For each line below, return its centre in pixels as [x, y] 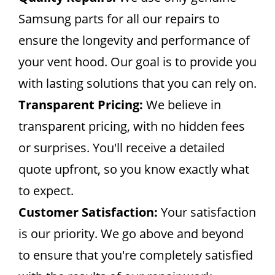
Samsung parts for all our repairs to [119, 19]
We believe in [182, 105]
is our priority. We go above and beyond [131, 234]
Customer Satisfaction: [88, 212]
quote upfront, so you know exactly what [134, 169]
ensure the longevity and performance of [134, 40]
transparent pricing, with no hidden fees [132, 126]
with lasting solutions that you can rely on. [137, 83]
